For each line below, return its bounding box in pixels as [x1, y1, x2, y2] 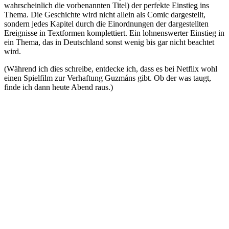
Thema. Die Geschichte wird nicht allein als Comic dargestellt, [4, 10, 205, 19]
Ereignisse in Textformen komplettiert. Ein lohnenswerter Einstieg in [4, 28, 224, 37]
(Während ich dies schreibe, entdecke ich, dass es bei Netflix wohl [4, 64, 217, 73]
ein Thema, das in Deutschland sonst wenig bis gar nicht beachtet [4, 37, 214, 47]
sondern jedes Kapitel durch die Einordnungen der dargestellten [4, 19, 209, 28]
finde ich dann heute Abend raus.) [4, 82, 113, 91]
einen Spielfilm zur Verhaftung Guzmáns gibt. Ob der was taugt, [4, 73, 211, 82]
